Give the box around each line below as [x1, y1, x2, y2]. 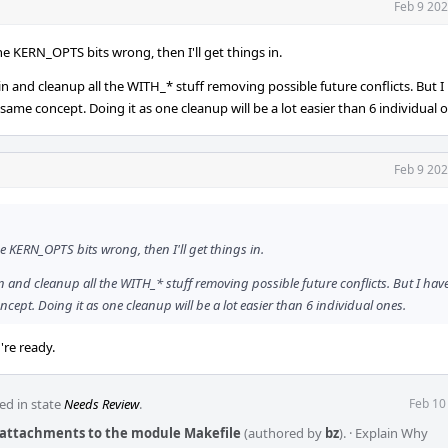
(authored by [241, 424, 325, 442]
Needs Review [64, 395, 139, 413]
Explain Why [355, 424, 428, 442]
